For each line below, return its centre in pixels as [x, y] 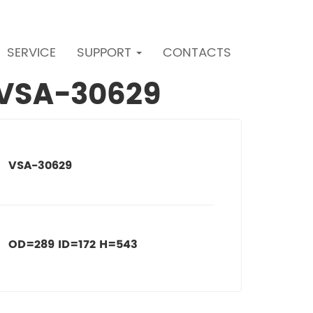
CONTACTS [197, 53]
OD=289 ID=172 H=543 [73, 245]
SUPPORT [106, 53]
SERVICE [31, 53]
